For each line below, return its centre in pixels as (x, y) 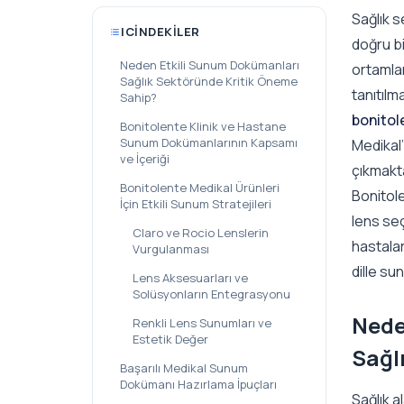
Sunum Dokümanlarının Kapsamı (209, 142)
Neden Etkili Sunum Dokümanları (210, 65)
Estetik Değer (170, 339)
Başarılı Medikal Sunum (184, 368)
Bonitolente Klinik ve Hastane (203, 126)
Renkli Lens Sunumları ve (202, 323)
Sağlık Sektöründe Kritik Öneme (209, 81)
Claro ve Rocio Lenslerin (201, 233)
